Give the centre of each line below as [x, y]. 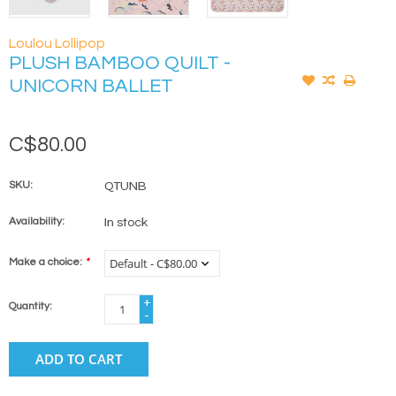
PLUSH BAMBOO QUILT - [120, 64]
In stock [126, 223]
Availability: [37, 222]
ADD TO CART [79, 359]
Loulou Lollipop [57, 44]
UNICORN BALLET [91, 87]
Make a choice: [47, 263]
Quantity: [30, 307]
